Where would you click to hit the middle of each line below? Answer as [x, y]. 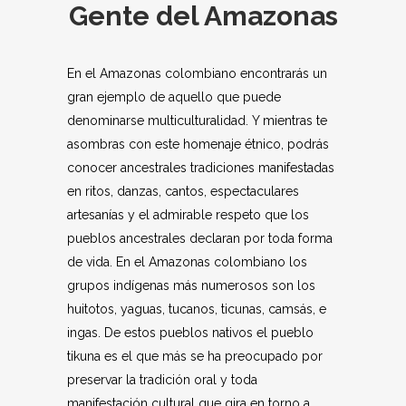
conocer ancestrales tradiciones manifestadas [201, 168]
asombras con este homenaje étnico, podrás [198, 145]
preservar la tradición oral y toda [162, 380]
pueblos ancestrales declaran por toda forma [200, 239]
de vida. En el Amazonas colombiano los [187, 262]
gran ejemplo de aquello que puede [174, 97]
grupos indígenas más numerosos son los [191, 286]
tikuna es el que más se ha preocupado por [195, 357]
